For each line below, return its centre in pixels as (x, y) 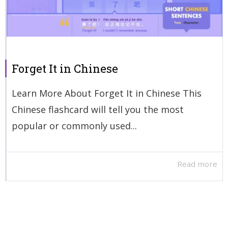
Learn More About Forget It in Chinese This (107, 93)
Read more (197, 164)
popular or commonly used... (74, 125)
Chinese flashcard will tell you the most (98, 109)
